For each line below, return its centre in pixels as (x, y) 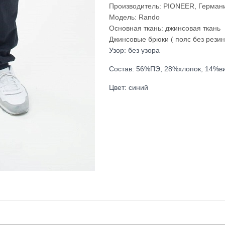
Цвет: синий (128, 87)
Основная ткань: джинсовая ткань (164, 28)
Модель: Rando (134, 17)
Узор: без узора (134, 50)
